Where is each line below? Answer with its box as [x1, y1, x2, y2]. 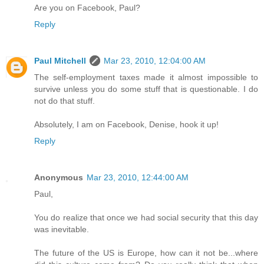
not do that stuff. [34, 96, 95, 106]
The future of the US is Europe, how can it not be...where [34, 248, 258, 258]
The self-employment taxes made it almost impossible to [34, 72, 258, 82]
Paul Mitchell [34, 56, 86, 66]
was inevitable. [34, 225, 89, 235]
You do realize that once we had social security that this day [34, 213, 258, 223]
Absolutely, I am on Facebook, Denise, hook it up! [34, 120, 219, 130]
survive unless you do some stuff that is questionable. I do [34, 84, 258, 94]
